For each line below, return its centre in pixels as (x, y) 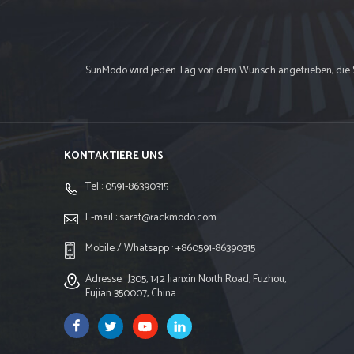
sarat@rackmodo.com (168, 217)
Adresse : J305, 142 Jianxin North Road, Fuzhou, (186, 279)
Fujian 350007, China (131, 293)
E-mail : (103, 217)
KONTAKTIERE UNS (113, 155)
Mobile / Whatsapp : (131, 248)
